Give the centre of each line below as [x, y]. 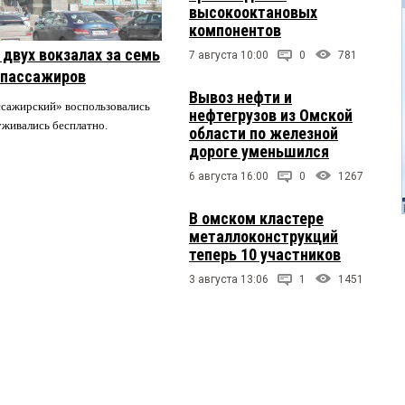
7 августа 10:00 [229, 55]
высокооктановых [253, 12]
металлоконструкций [264, 236]
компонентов [235, 30]
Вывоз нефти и [240, 97]
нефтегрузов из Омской [271, 115]
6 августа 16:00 [229, 176]
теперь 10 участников [265, 254]
